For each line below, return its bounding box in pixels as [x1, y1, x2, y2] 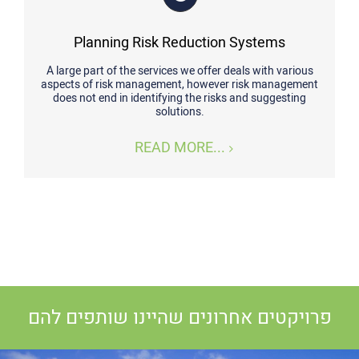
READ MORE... [134, 137, 225, 159]
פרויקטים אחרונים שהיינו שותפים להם [27, 304, 332, 332]
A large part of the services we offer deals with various [46, 63, 313, 79]
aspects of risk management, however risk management [41, 76, 318, 93]
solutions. [155, 103, 204, 120]
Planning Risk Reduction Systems [74, 32, 285, 54]
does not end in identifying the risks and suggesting [53, 90, 306, 107]
